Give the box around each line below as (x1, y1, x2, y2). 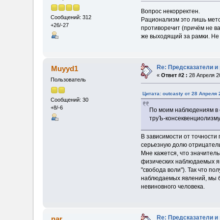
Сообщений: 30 (51, 96, 89, 103)
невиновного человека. (140, 183, 205, 190)
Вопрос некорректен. (140, 8, 200, 15)
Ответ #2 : (161, 72, 188, 79)
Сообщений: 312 (51, 14, 92, 21)
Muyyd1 (51, 64, 78, 73)
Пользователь (51, 77, 86, 83)
